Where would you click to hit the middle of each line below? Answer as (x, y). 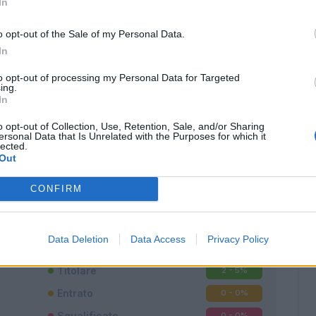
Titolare (77, 271)
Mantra (110, 176)
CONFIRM (56, 189)
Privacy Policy (238, 239)
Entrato (75, 293)
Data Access (158, 239)
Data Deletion (78, 239)
